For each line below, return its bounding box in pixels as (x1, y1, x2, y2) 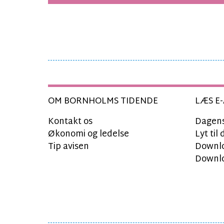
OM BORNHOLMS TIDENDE (48, 93, 158, 109)
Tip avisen (48, 139, 89, 155)
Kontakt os (48, 114, 92, 130)
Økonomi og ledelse (48, 126, 129, 142)
